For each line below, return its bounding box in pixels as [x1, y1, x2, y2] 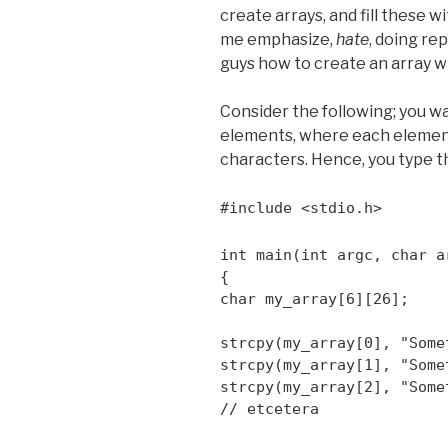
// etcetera [220, 400, 319, 419]
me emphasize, [220, 29, 336, 49]
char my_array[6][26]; [220, 289, 409, 308]
